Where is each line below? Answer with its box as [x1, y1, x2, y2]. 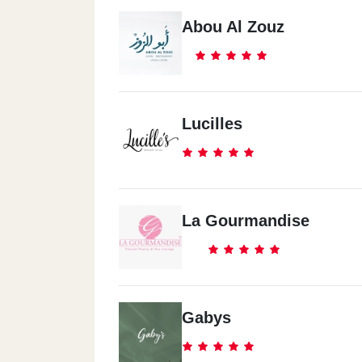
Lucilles [182, 115, 242, 133]
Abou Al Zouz [182, 18, 284, 36]
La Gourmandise [182, 212, 309, 229]
